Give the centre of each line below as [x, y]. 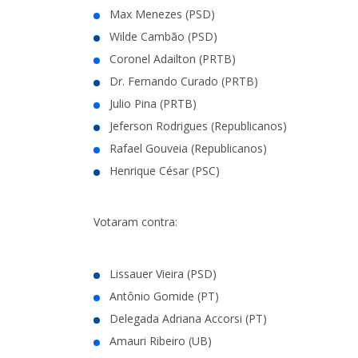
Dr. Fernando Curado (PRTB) [184, 81]
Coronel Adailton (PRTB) [173, 58]
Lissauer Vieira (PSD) [163, 273]
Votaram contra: [135, 221]
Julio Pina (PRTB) [153, 103]
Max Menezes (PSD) [162, 14]
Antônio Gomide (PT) [164, 296]
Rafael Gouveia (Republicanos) [188, 148]
